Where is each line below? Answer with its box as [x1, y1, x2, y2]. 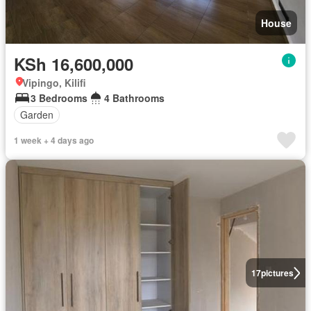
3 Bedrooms [31, 90, 87, 105]
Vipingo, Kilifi [22, 75, 86, 90]
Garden [20, 108, 53, 122]
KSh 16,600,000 [14, 51, 133, 76]
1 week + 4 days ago [14, 133, 94, 146]
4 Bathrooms [104, 90, 165, 105]
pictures [260, 267, 294, 280]
